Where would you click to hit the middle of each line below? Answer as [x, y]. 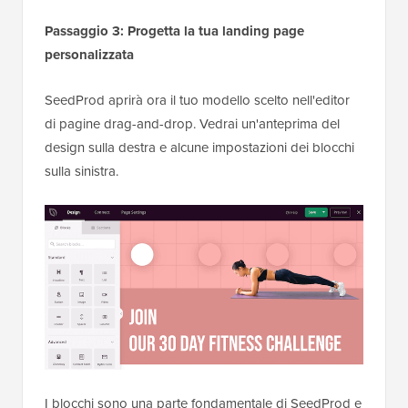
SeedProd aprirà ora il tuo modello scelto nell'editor [197, 100]
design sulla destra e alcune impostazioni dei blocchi [199, 147]
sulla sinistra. [82, 171]
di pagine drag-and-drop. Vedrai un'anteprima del [192, 123]
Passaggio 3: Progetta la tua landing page [174, 31]
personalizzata [89, 54]
